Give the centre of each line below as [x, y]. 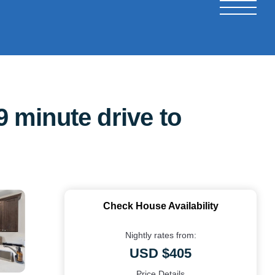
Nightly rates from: [161, 235]
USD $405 [161, 253]
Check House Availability [161, 206]
